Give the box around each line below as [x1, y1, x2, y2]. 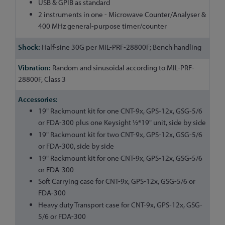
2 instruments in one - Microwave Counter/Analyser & [38, 9, 206, 19]
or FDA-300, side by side [38, 141, 114, 151]
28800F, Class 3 [18, 74, 66, 84]
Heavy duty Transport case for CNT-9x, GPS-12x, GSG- [38, 200, 202, 209]
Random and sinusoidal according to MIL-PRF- [51, 62, 194, 72]
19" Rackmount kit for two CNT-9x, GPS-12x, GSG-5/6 [38, 129, 202, 139]
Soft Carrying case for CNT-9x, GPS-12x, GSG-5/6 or [38, 176, 195, 186]
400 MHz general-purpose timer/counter [38, 21, 167, 31]
